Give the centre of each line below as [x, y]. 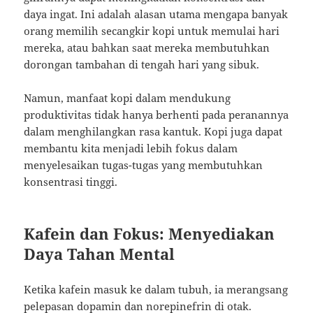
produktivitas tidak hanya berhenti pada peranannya [156, 114]
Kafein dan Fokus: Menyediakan [150, 233]
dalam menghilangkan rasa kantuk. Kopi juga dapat [153, 131]
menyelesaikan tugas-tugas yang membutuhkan [144, 165]
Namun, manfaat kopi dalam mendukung [128, 97]
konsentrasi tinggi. [71, 181]
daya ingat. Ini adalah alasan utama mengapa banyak [156, 14]
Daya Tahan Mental [100, 253]
